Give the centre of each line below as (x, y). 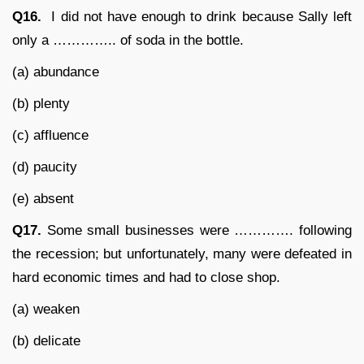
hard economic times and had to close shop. (146, 277)
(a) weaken (46, 309)
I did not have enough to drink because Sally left (197, 16)
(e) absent (43, 198)
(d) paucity (45, 167)
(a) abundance (56, 71)
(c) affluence (50, 135)
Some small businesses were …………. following (197, 230)
